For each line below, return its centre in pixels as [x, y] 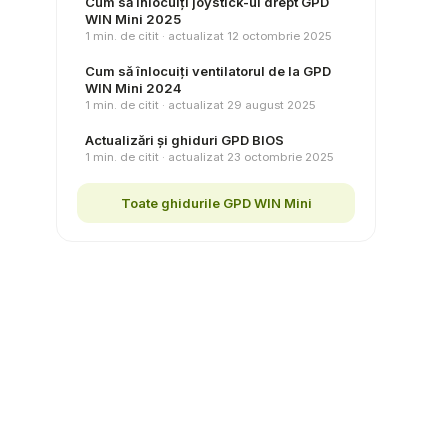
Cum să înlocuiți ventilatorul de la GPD [208, 71]
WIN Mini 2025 [133, 19]
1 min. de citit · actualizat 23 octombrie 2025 [209, 157]
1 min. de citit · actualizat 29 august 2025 [200, 105]
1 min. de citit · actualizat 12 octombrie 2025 [208, 36]
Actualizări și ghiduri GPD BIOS [184, 140]
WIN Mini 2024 [133, 88]
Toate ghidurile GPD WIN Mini [216, 202]
